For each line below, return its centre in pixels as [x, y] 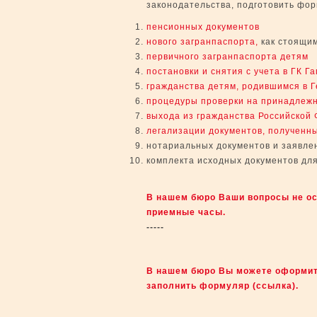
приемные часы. [186, 212]
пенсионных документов [203, 27]
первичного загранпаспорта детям [227, 57]
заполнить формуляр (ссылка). [223, 286]
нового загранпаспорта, [202, 42]
